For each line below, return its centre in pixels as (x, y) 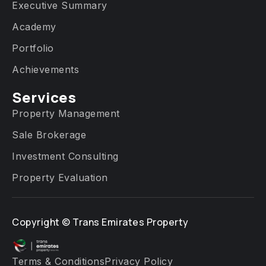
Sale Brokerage (49, 135)
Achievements (45, 70)
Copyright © (42, 222)
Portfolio (33, 48)
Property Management (66, 114)
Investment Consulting (65, 156)
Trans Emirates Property (131, 222)
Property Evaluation (60, 178)
